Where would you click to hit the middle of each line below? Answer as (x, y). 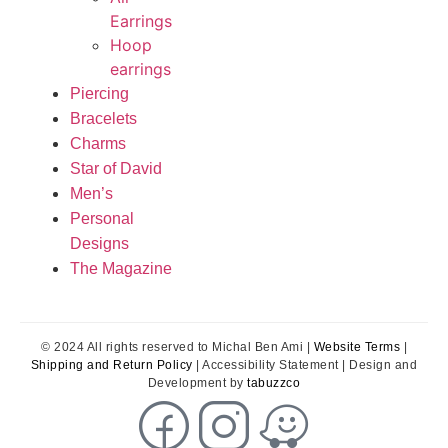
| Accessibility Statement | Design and (305, 365)
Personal (102, 218)
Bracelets (104, 118)
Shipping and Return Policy (111, 365)
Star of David (116, 168)
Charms (98, 143)
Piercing (100, 93)
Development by (197, 383)
